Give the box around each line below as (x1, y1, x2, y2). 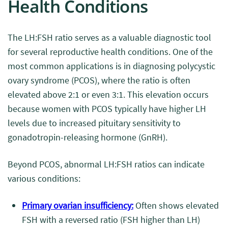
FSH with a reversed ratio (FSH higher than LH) (22, 214, 200, 225)
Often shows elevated (133, 199, 219, 211)
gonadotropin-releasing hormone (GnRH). (8, 131, 167, 143)
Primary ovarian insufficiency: (22, 199, 133, 211)
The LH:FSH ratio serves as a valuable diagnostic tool (8, 32, 211, 43)
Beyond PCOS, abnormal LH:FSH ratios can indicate (8, 158, 205, 170)
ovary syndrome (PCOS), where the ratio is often (8, 74, 190, 86)
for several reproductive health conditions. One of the (8, 46, 213, 58)
